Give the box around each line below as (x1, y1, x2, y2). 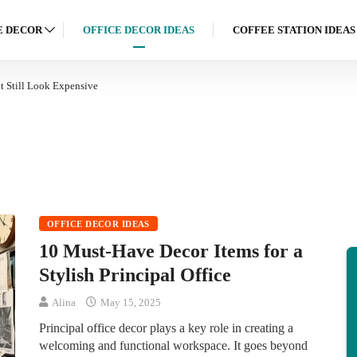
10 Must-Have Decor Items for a (39, 241, 303, 261)
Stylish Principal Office (39, 265, 231, 285)
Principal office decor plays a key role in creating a (39, 321, 293, 335)
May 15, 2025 (98, 296, 161, 308)
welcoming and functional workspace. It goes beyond (39, 339, 308, 352)
